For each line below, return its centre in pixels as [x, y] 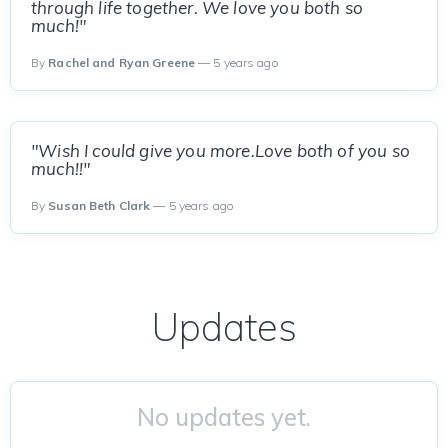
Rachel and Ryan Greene [122, 62]
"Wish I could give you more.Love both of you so [220, 150]
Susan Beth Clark [99, 205]
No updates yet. [224, 417]
